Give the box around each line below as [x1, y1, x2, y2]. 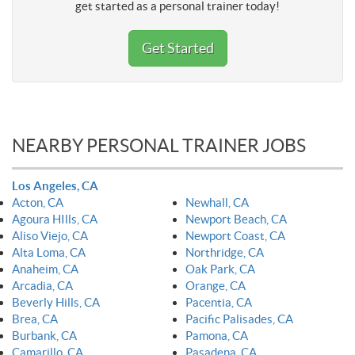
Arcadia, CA [12, 278, 73, 292]
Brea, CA [12, 311, 58, 326]
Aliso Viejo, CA [12, 228, 88, 242]
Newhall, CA [185, 195, 249, 209]
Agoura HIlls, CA [12, 212, 97, 226]
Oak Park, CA [185, 261, 255, 276]
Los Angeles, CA [12, 178, 98, 193]
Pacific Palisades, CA [185, 311, 293, 326]
